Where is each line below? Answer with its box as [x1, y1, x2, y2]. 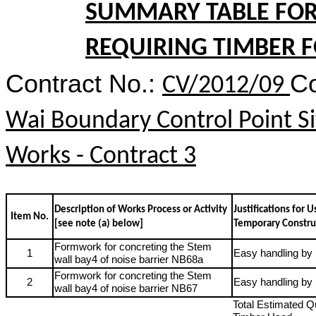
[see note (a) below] [54, 219, 143, 229]
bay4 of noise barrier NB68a [75, 254, 203, 265]
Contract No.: [6, 70, 162, 98]
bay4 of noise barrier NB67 [75, 283, 197, 294]
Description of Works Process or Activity [54, 205, 227, 215]
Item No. [11, 212, 49, 222]
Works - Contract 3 [6, 144, 196, 169]
